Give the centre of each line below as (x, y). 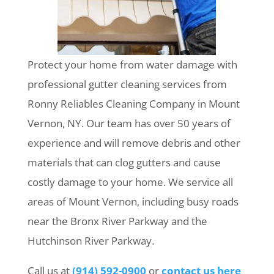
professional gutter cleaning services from (127, 84)
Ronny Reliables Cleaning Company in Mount (133, 104)
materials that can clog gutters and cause (124, 162)
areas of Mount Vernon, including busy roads (133, 202)
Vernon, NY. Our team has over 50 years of (129, 123)
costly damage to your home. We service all (130, 182)
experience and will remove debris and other (134, 143)
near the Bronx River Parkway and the (117, 221)
